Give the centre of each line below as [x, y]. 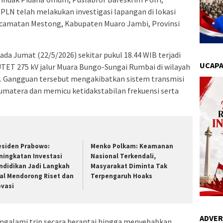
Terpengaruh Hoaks [122, 176]
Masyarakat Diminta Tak [129, 166]
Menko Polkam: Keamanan [132, 146]
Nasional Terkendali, [123, 156]
